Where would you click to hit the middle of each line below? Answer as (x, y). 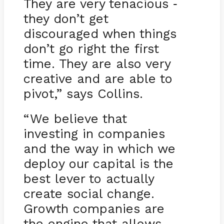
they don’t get (66, 18)
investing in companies (94, 133)
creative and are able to (98, 78)
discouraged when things (100, 33)
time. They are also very (97, 63)
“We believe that (75, 118)
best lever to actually (88, 178)
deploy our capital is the (98, 163)
